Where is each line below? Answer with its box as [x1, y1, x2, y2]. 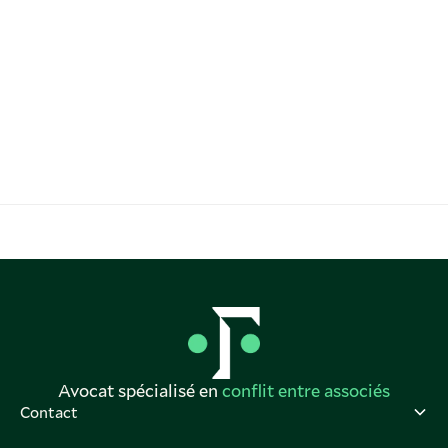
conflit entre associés [222, 378, 390, 402]
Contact [20, 401, 78, 422]
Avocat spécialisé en [58, 378, 222, 402]
